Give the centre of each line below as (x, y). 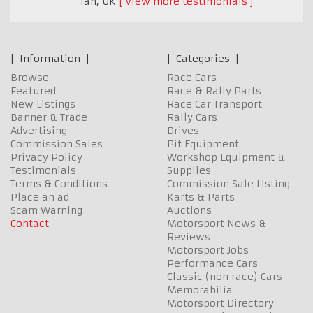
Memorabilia (200, 290)
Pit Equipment (203, 144)
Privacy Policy (46, 158)
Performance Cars (212, 264)
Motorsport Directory (220, 304)
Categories (203, 59)
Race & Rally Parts (214, 91)
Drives (183, 131)
